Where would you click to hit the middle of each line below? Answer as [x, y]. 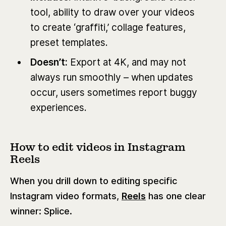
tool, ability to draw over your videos [112, 12]
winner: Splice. [41, 211]
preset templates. [69, 42]
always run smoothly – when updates [111, 78]
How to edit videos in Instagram [98, 147]
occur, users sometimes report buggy [114, 93]
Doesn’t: [50, 63]
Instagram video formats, [66, 196]
